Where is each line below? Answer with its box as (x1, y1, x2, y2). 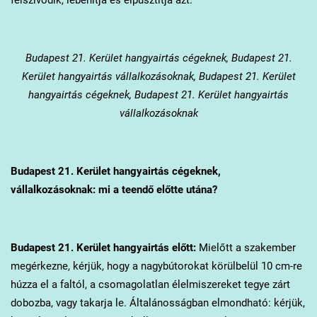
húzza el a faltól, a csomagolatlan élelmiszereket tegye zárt (10, 277, 290, 291)
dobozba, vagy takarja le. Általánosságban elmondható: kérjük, (10, 296, 305, 309)
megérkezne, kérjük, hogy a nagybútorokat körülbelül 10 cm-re (10, 259, 302, 272)
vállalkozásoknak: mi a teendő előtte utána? (10, 183, 217, 196)
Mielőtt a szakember (195, 241, 296, 254)
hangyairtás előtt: (110, 241, 196, 254)
